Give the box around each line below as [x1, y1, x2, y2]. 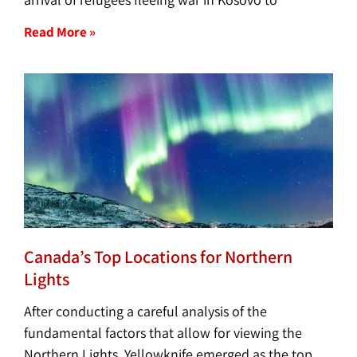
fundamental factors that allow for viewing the [24, 323, 302, 342]
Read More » [24, 22, 96, 41]
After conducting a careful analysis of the [24, 301, 267, 320]
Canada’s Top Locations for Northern [24, 245, 292, 268]
